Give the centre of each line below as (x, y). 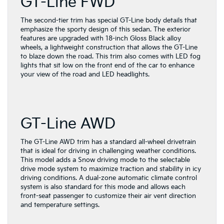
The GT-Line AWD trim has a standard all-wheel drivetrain (108, 142)
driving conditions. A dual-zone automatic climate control (109, 178)
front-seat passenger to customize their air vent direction (108, 196)
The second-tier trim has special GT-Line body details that (109, 20)
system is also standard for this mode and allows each (103, 187)
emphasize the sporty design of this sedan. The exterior (105, 29)
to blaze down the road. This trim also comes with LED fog (110, 56)
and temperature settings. (61, 205)
